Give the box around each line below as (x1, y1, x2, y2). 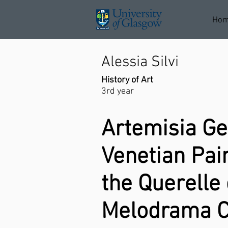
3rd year (101, 86, 134, 97)
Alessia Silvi (101, 53, 179, 72)
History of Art (101, 75, 153, 85)
